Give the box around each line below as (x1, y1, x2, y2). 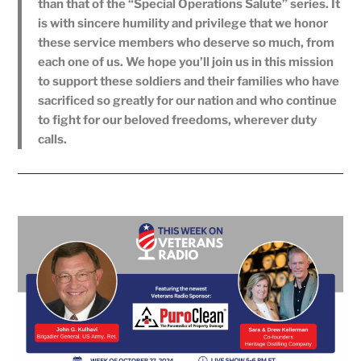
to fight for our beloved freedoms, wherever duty (38, 112, 317, 127)
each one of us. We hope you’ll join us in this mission (38, 54, 334, 69)
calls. (38, 131, 68, 147)
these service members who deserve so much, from (38, 35, 335, 50)
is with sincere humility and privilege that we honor (38, 15, 329, 31)
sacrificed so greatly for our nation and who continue (38, 93, 338, 108)
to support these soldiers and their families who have (38, 73, 340, 89)
